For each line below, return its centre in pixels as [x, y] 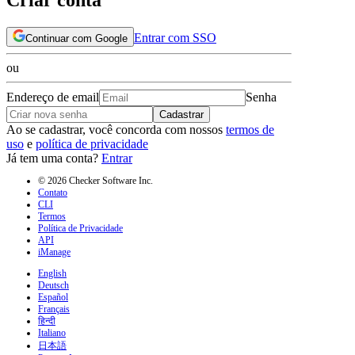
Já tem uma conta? [52, 158]
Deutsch [53, 285]
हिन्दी [47, 321]
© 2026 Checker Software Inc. [95, 180]
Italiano [52, 332]
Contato [53, 192]
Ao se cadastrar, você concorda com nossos [115, 129]
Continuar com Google [76, 38]
